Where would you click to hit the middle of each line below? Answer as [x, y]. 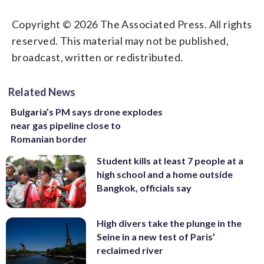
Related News [42, 92]
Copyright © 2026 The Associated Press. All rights [132, 24]
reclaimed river [130, 250]
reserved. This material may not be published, [120, 40]
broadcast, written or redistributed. [98, 57]
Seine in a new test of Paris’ [156, 237]
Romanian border [49, 138]
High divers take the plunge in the [169, 223]
